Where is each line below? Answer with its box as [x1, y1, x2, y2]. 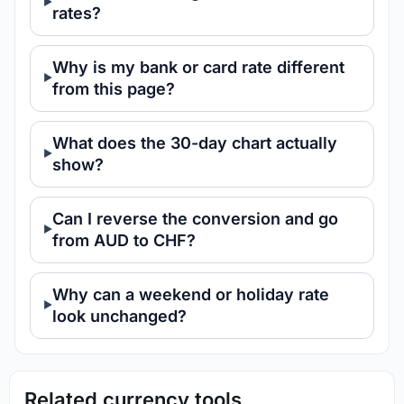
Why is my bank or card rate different [52, 57, 344, 77]
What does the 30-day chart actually [52, 133, 337, 152]
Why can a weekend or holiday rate [52, 284, 329, 304]
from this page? [52, 78, 175, 98]
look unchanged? [52, 306, 187, 326]
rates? [52, 3, 101, 23]
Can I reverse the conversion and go [52, 208, 338, 228]
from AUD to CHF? [52, 230, 196, 250]
